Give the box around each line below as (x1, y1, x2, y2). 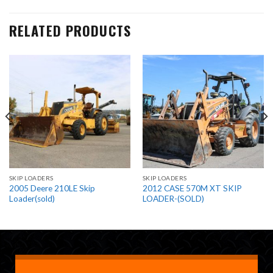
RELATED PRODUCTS (9, 20, 131, 41)
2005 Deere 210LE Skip (9, 183, 95, 193)
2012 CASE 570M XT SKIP (142, 183, 242, 193)
